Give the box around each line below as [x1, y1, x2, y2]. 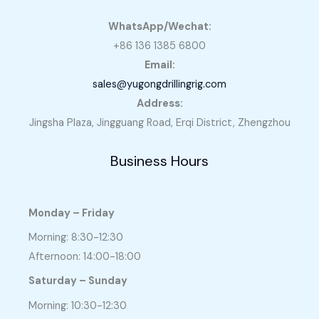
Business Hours [110, 151, 209, 170]
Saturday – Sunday [28, 274, 127, 288]
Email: [144, 58, 175, 72]
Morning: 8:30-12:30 [28, 231, 123, 245]
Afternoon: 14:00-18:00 [28, 250, 141, 264]
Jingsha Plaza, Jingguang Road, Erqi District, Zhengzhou [28, 115, 291, 130]
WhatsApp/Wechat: [108, 19, 211, 33]
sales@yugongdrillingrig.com [93, 77, 226, 91]
